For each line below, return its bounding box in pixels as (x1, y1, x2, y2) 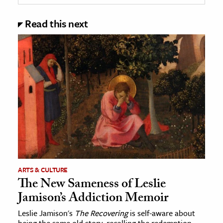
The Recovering (75, 207, 128, 220)
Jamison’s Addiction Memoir (18, 188, 168, 211)
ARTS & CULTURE (18, 165, 68, 175)
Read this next (25, 15, 88, 31)
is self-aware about (128, 207, 195, 220)
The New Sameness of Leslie (18, 174, 166, 197)
